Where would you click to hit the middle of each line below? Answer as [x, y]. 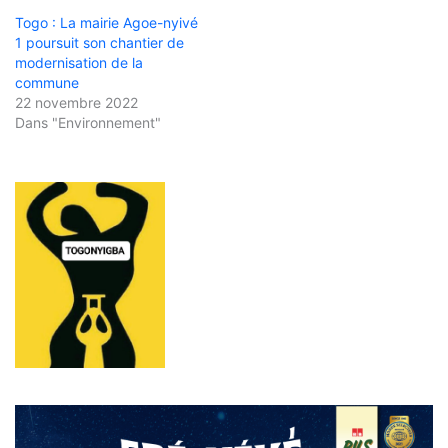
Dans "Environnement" [88, 123]
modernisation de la [79, 63]
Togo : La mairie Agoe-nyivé [106, 23]
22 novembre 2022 [76, 103]
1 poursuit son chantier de [99, 43]
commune [47, 83]
